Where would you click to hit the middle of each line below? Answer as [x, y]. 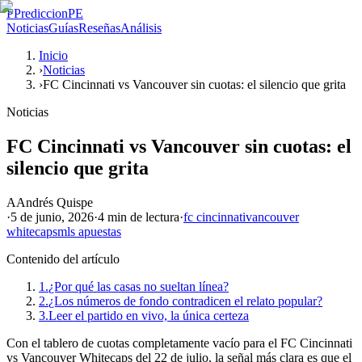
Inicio [53, 55]
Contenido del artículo [63, 259]
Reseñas [99, 28]
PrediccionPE [48, 13]
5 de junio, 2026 [52, 217]
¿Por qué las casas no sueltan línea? [139, 286]
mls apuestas [89, 231]
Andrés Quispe [55, 202]
